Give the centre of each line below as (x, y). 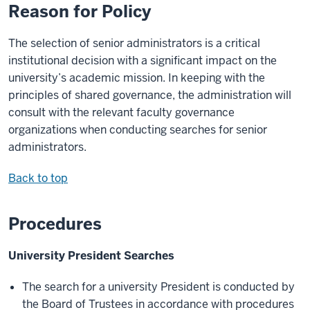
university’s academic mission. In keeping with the (137, 78)
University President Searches (91, 256)
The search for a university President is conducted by (158, 287)
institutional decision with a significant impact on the (143, 61)
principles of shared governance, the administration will (150, 95)
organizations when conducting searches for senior (138, 130)
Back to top (38, 179)
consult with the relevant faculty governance (121, 113)
